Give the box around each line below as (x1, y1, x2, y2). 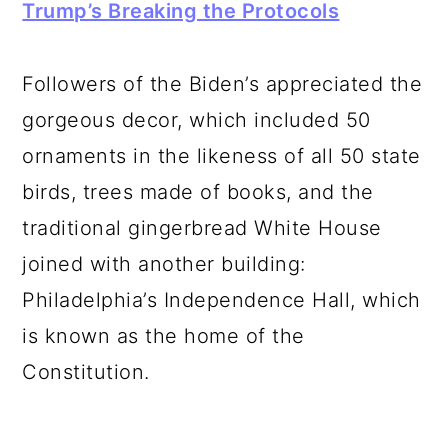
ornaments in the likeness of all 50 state (22, 144, 421, 168)
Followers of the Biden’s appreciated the (22, 72, 423, 96)
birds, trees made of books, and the (22, 180, 374, 204)
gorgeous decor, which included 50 (22, 108, 371, 132)
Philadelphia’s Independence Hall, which (22, 288, 421, 312)
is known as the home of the (22, 324, 305, 348)
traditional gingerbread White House (22, 216, 382, 240)
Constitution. (22, 360, 150, 384)
